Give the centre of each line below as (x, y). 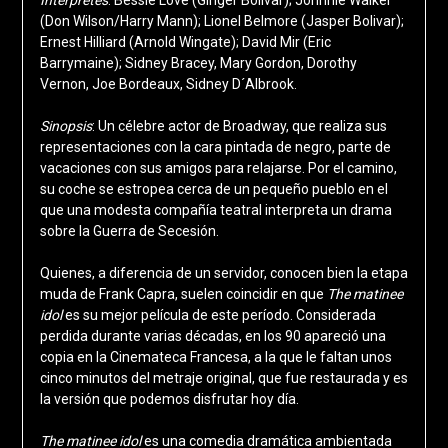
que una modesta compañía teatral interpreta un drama (215, 210)
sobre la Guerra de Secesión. (129, 231)
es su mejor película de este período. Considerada (218, 315)
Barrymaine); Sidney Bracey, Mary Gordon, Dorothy (198, 63)
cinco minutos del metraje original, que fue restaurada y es (223, 378)
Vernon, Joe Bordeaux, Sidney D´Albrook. (168, 84)
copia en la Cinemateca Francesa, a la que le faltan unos (215, 357)
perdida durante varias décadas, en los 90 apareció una (212, 336)
